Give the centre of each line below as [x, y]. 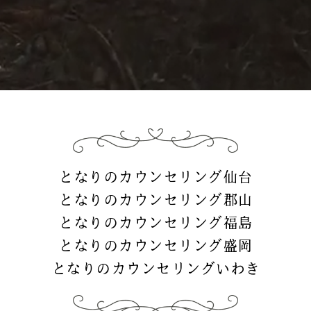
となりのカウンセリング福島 [155, 223]
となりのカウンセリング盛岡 [155, 246]
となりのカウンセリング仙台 [155, 177]
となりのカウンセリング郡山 [155, 200]
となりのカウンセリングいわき [155, 269]
